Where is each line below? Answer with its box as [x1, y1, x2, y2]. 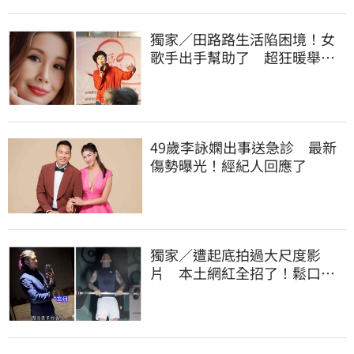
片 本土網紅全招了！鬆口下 [150, 262, 335, 284]
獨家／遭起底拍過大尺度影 [150, 244, 321, 265]
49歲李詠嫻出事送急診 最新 [150, 136, 337, 157]
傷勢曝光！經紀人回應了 [150, 154, 307, 175]
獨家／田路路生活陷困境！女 [150, 28, 335, 49]
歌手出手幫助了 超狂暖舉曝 [150, 46, 335, 67]
